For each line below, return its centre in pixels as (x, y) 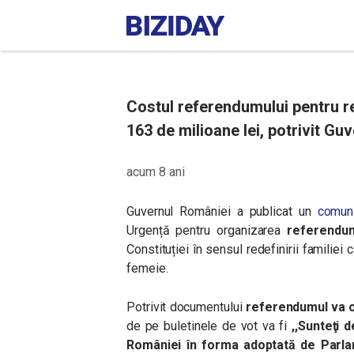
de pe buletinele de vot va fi (209, 326)
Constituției (158, 249)
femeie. (147, 268)
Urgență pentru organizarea (207, 230)
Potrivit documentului (186, 307)
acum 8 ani (156, 172)
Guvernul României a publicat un (222, 211)
